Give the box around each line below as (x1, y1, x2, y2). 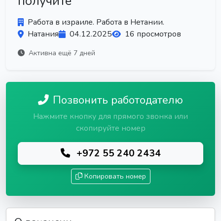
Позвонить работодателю (53, 93, 183, 108)
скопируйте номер (75, 123, 146, 134)
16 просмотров (125, 29, 181, 39)
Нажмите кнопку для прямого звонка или (33, 111, 188, 122)
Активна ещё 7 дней (27, 48, 95, 58)
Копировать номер (84, 172, 146, 181)
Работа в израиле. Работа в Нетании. (28, 17, 164, 28)
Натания (28, 29, 59, 39)
